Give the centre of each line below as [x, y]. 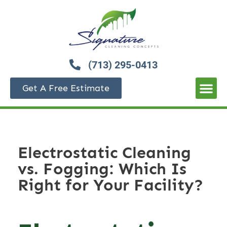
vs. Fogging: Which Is [102, 169]
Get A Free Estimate [66, 88]
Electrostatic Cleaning [104, 153]
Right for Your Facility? [110, 185]
